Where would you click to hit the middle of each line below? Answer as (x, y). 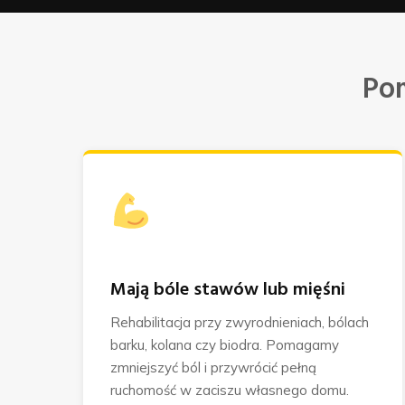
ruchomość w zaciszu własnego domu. (230, 390)
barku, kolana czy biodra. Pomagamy (225, 344)
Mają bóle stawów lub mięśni (228, 290)
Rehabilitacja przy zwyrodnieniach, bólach (240, 322)
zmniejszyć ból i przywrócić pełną (213, 367)
